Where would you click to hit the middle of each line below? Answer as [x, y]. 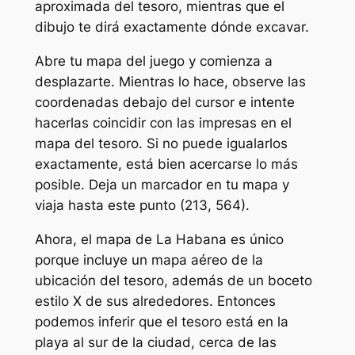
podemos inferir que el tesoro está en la [161, 321]
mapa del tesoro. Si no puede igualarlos [161, 143]
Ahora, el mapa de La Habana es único [159, 239]
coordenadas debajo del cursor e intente [164, 102]
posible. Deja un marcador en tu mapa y [162, 184]
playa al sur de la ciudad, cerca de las [155, 342]
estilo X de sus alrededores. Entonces [155, 301]
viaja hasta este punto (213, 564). [142, 205]
